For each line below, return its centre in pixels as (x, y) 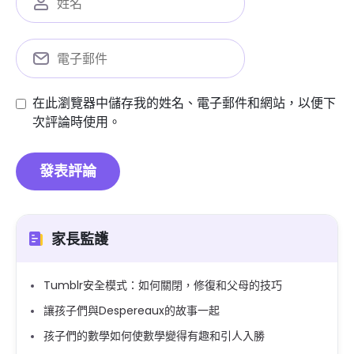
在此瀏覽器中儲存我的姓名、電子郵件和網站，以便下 (184, 103)
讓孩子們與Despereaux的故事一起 (132, 311)
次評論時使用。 (77, 122)
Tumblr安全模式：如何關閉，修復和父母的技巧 (163, 285)
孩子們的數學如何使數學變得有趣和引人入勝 (154, 336)
